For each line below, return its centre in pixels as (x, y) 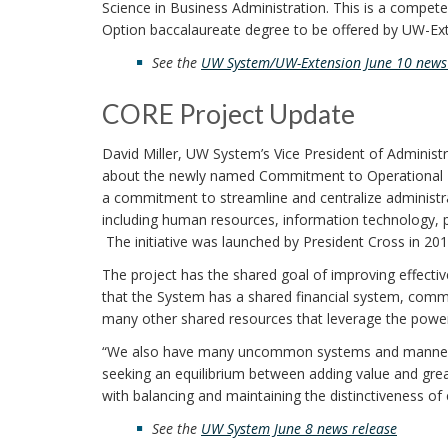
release (374, 429)
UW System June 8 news (276, 429)
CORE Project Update (228, 114)
